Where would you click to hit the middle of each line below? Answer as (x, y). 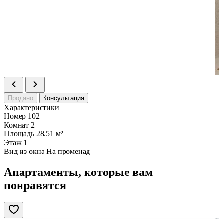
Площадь (19, 133)
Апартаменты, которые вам (78, 172)
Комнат (16, 125)
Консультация (64, 98)
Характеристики (32, 107)
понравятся (35, 185)
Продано (21, 98)
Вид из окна (24, 151)
